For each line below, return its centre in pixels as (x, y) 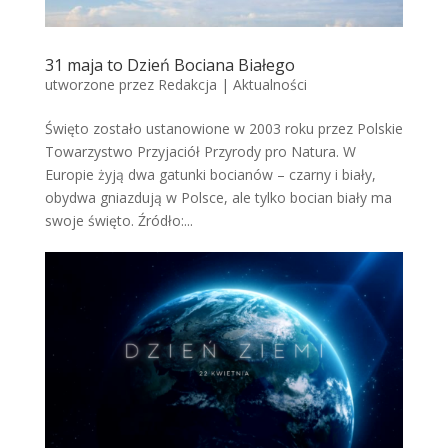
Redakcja (187, 84)
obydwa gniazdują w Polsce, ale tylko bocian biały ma (218, 197)
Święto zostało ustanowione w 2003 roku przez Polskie (223, 128)
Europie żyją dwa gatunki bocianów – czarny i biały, (210, 174)
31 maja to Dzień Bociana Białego (169, 64)
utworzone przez (101, 84)
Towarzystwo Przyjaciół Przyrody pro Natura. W (200, 151)
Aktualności (269, 84)
